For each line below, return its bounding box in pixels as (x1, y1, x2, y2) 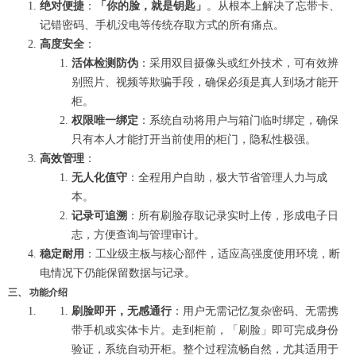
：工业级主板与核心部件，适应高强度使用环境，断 (84, 248, 340, 260)
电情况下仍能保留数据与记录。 (40, 267, 195, 279)
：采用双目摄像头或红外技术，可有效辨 (138, 57, 339, 69)
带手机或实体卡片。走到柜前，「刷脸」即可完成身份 (72, 324, 339, 336)
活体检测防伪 (72, 57, 138, 69)
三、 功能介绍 (8, 287, 68, 298)
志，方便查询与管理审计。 (72, 229, 205, 241)
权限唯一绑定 (72, 114, 138, 126)
